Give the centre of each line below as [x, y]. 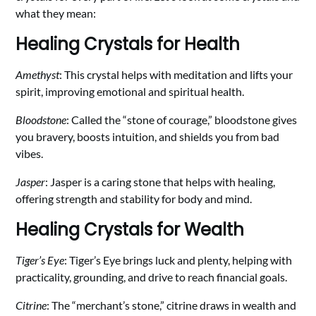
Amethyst [38, 74]
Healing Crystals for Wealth [130, 229]
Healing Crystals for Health [128, 44]
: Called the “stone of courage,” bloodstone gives [182, 119]
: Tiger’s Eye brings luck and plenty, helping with [178, 260]
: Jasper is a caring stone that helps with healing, [160, 181]
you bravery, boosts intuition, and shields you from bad [148, 136]
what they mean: [56, 13]
